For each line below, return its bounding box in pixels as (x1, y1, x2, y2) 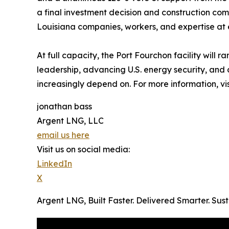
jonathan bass (37, 101, 92, 111)
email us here (37, 129, 89, 140)
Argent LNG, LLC (37, 115, 104, 126)
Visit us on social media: (37, 144, 130, 154)
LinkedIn (37, 158, 72, 169)
